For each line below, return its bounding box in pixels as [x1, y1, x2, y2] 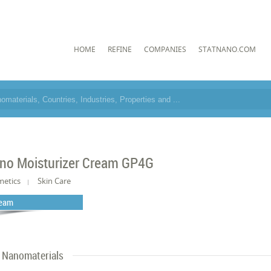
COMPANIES [143, 44, 186, 54]
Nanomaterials [2, 248, 64, 263]
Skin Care [38, 175, 71, 186]
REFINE [107, 44, 132, 54]
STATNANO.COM [198, 44, 256, 54]
